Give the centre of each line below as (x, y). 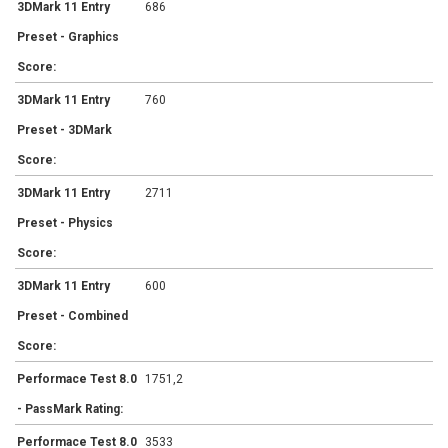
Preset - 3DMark (64, 130)
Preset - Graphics (68, 37)
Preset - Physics (65, 223)
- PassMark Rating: (70, 409)
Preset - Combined (72, 316)
